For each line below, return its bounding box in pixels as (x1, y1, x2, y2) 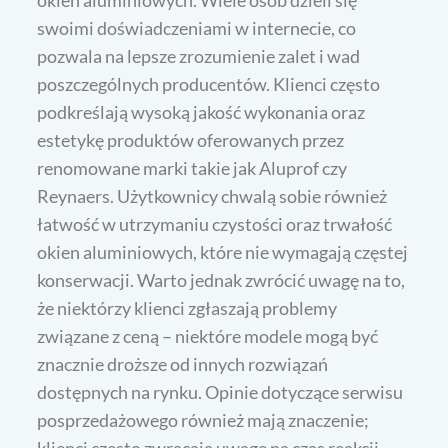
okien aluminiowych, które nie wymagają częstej (37, 241, 409, 264)
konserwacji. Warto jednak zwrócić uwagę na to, (37, 269, 406, 292)
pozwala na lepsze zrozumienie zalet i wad (37, 45, 361, 68)
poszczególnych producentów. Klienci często (37, 73, 381, 96)
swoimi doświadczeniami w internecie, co (37, 17, 357, 40)
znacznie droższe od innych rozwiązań (37, 353, 329, 376)
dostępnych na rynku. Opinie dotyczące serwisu (37, 381, 404, 404)
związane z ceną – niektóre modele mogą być (37, 325, 379, 348)
